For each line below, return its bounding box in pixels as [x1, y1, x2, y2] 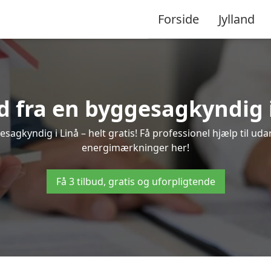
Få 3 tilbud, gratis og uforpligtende [56, 175, 215, 188]
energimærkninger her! [82, 141, 189, 154]
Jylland [218, 10, 255, 27]
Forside [158, 10, 199, 27]
